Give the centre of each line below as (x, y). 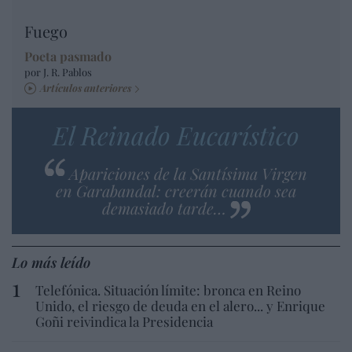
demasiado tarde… (164, 207)
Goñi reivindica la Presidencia (124, 321)
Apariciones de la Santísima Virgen (188, 173)
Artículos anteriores (86, 87)
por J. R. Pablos (58, 71)
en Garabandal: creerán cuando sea (176, 190)
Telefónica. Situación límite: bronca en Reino (168, 290)
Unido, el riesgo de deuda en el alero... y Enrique (180, 305)
